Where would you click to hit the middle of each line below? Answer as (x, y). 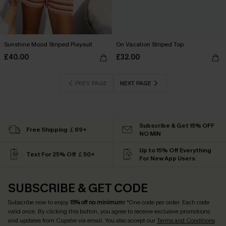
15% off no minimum (97, 202)
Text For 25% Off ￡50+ (61, 154)
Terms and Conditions (186, 220)
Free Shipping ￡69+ (56, 129)
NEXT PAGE (135, 83)
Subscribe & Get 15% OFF (177, 125)
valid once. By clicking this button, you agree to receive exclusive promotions (109, 211)
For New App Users (167, 158)
